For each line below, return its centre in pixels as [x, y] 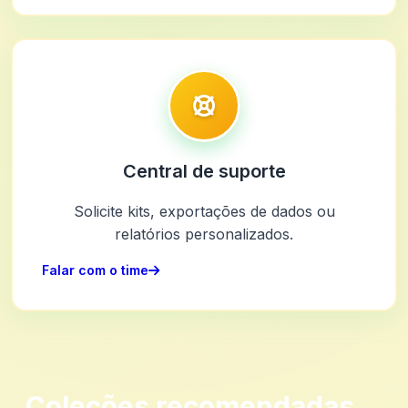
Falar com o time [95, 270]
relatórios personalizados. [204, 235]
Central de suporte [204, 172]
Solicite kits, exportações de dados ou [204, 212]
